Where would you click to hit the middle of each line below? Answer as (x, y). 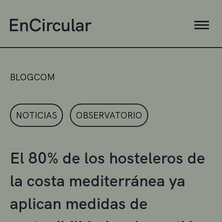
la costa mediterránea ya (98, 181)
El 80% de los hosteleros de (108, 158)
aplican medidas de (79, 203)
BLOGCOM (32, 77)
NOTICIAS (36, 115)
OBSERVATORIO (109, 115)
